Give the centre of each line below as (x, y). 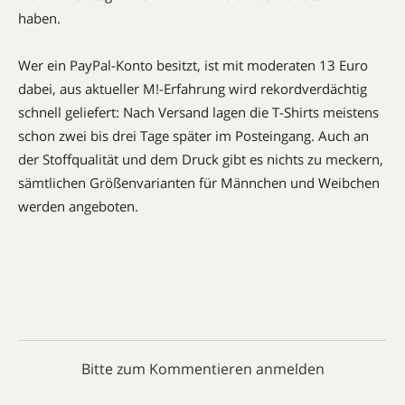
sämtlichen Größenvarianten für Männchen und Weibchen (199, 183)
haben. (39, 18)
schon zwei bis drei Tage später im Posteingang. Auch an (193, 136)
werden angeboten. (78, 206)
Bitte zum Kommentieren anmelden (202, 369)
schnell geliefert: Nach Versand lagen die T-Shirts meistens (198, 112)
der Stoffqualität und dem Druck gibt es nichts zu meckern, (201, 159)
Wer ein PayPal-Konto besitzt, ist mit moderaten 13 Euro (193, 65)
